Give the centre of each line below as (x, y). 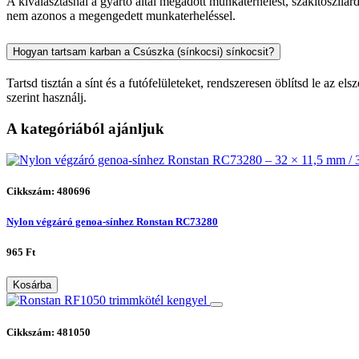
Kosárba (32, 285)
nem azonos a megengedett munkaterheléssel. (121, 15)
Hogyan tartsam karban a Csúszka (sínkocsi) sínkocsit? (143, 52)
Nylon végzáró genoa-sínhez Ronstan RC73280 (112, 222)
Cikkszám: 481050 (48, 332)
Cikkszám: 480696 (48, 191)
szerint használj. (46, 98)
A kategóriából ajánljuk (85, 129)
